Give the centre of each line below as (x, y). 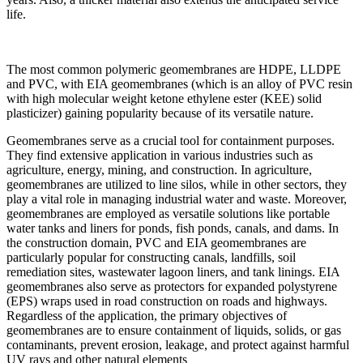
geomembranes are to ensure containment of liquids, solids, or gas (174, 331)
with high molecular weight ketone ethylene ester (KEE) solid (164, 99)
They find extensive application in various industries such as (160, 156)
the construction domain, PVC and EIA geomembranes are (156, 243)
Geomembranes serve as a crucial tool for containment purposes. (171, 141)
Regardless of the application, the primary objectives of (147, 316)
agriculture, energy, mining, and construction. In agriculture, (159, 170)
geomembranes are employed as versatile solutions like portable (168, 214)
